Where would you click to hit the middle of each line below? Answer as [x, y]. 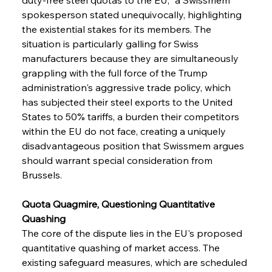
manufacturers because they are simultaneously [131, 58]
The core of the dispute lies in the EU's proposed [133, 233]
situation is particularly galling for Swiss [111, 43]
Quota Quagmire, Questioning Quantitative [119, 204]
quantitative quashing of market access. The [122, 247]
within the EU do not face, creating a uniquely [125, 131]
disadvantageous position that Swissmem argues [134, 145]
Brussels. [42, 175]
